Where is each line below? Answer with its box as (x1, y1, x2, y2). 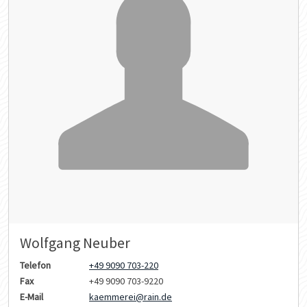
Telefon (20, 258, 51, 271)
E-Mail (20, 290, 43, 303)
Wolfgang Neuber (20, 233, 130, 252)
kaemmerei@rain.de (89, 290, 172, 303)
